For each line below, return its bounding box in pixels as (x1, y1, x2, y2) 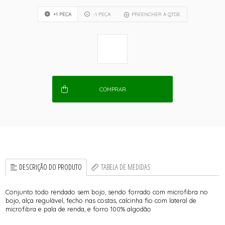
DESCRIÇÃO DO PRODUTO (19, 162, 82, 172)
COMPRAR (99, 85, 126, 93)
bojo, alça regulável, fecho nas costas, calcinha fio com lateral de (6, 196, 197, 204)
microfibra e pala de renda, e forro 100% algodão (6, 204, 152, 213)
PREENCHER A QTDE (130, 11, 181, 17)
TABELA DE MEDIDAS (100, 162, 151, 172)
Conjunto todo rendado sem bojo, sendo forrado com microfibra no (6, 187, 208, 196)
